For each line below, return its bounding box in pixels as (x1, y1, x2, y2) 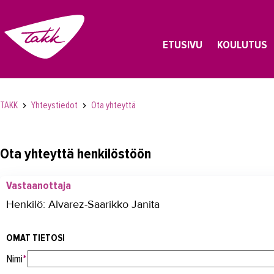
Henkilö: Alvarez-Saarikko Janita (6, 197, 160, 211)
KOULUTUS (217, 38, 267, 51)
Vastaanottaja (6, 178, 71, 192)
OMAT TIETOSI (6, 231, 65, 244)
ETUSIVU (162, 38, 202, 51)
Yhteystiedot (31, 100, 80, 111)
